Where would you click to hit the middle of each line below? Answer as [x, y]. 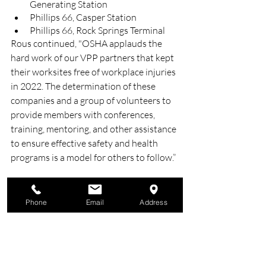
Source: [27, 186]
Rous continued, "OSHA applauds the [87, 43]
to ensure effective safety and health [85, 143]
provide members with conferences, [84, 115]
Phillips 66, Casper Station [83, 17]
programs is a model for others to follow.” [93, 157]
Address [153, 202]
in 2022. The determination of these [84, 86]
